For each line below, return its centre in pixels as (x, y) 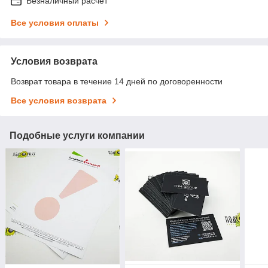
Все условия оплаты (55, 23)
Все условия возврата (59, 101)
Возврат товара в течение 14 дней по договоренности (117, 82)
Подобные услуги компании (77, 136)
